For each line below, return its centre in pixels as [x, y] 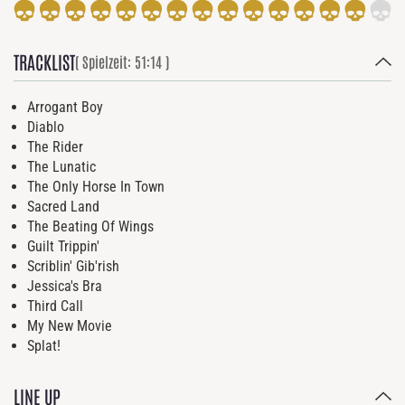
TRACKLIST [44, 62]
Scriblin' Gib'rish [73, 266]
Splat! [44, 345]
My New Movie [70, 325]
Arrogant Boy [65, 107]
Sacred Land [63, 206]
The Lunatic [61, 166]
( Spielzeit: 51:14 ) [122, 62]
